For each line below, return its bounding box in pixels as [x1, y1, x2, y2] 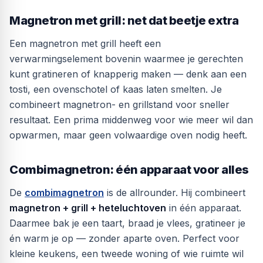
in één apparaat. [166, 202, 241, 214]
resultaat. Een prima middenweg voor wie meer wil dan [9, 114, 253, 126]
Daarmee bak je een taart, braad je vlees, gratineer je [9, 217, 245, 229]
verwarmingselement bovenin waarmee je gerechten [9, 53, 243, 65]
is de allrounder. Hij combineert [104, 187, 245, 198]
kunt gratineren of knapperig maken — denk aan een [9, 68, 247, 80]
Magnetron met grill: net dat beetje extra [9, 14, 239, 28]
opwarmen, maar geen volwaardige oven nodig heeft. [9, 129, 247, 141]
